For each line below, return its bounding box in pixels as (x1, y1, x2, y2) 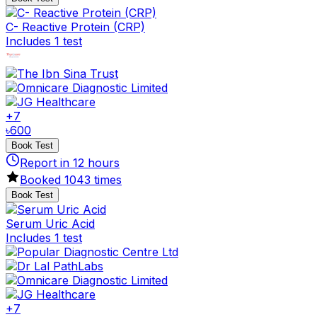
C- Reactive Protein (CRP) (6, 19, 145, 34)
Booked (20, 172, 64, 187)
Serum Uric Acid (6, 216, 95, 231)
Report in (20, 155, 73, 170)
